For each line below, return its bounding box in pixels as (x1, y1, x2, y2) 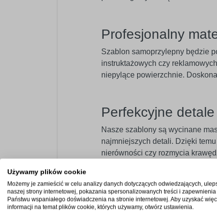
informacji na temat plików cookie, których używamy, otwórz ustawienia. (7, 203, 194, 211)
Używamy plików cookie (7, 168, 86, 176)
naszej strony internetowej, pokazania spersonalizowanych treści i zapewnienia (7, 188, 216, 195)
